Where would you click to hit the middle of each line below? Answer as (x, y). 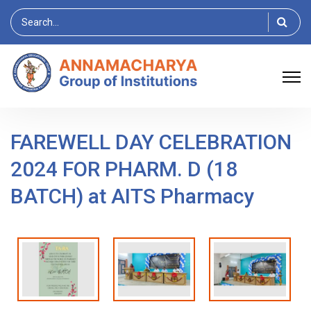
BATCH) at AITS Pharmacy (132, 196)
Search (26, 16)
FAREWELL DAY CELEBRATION (151, 142)
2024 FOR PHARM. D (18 (124, 169)
